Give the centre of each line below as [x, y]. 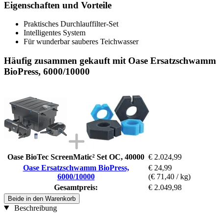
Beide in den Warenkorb [42, 198]
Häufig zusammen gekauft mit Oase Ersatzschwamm [110, 60]
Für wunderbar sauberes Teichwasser [81, 42]
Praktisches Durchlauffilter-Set [71, 24]
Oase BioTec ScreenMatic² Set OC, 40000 [76, 157]
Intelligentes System [55, 33]
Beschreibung [34, 208]
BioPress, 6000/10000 [47, 71]
